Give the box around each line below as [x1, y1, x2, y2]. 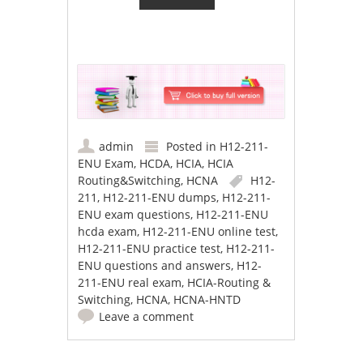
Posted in [166, 138, 220, 154]
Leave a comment [99, 308, 194, 324]
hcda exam [78, 223, 138, 239]
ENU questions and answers [78, 257, 232, 273]
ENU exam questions [78, 206, 191, 222]
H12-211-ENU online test [143, 223, 276, 239]
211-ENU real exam [78, 274, 182, 290]
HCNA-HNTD [173, 291, 241, 307]
